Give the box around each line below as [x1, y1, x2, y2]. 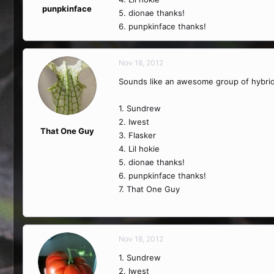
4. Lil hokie [119, 144, 160, 154]
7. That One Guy [119, 184, 180, 194]
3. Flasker [119, 130, 156, 140]
